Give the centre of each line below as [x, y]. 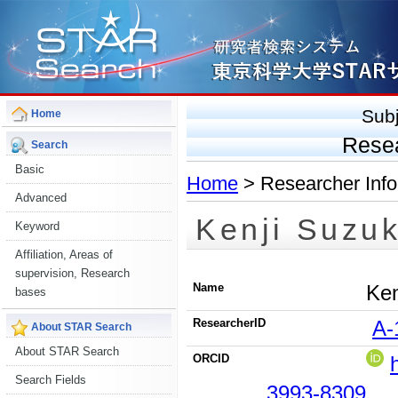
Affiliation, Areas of [64, 255]
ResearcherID [229, 323]
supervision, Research [72, 273]
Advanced [41, 198]
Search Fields [51, 380]
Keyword [37, 226]
